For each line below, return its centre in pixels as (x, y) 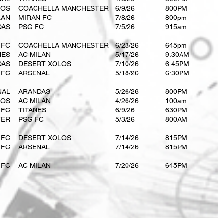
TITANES (32, 110)
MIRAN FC (35, 18)
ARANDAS (34, 91)
